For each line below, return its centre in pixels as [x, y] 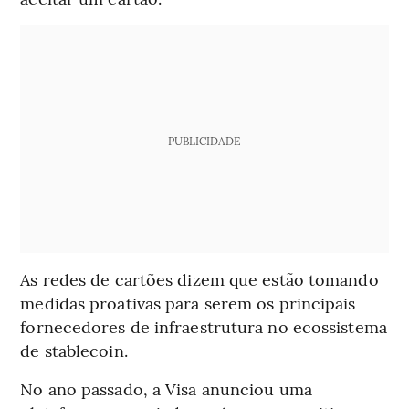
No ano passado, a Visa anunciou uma [166, 389]
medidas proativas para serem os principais [188, 303]
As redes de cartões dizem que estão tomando [199, 279]
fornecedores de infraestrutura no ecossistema [204, 327]
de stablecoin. [74, 351]
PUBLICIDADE [204, 141]
